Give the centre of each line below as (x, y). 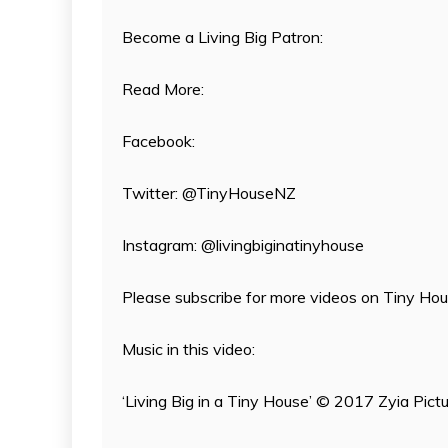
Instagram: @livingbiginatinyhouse (243, 244)
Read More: (163, 88)
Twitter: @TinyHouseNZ (209, 192)
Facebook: (158, 140)
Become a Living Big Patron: (222, 36)
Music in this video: (188, 348)
